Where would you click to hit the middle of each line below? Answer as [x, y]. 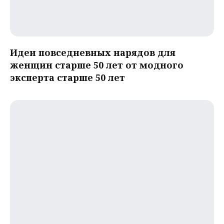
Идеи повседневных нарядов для [93, 53]
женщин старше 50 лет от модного [97, 65]
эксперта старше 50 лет [67, 78]
